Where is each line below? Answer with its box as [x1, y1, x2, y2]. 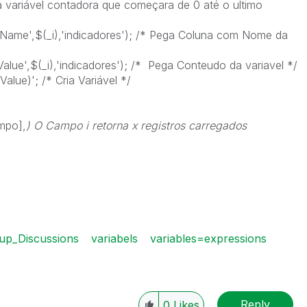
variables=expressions [149, 232, 267, 245]
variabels [90, 232, 138, 245]
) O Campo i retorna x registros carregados [25, 119, 247, 132]
